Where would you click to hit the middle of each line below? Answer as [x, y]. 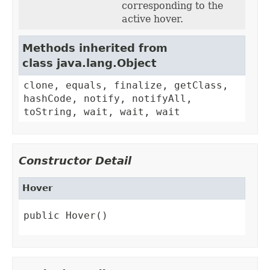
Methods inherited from [95, 48]
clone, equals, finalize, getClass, [126, 86]
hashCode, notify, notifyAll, [108, 99]
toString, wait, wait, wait [102, 112]
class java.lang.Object [89, 63]
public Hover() [66, 216]
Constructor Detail [75, 161]
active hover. [152, 19]
